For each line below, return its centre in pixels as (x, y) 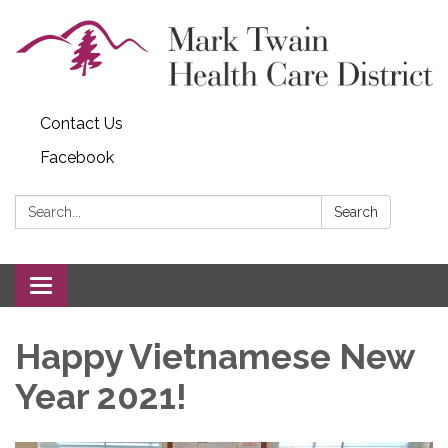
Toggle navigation (106, 287)
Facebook (77, 157)
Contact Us (81, 123)
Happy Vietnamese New (214, 356)
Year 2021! (101, 396)
